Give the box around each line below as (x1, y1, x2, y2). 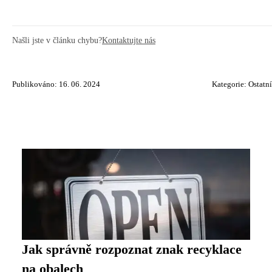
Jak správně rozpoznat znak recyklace (22, 242, 242, 257)
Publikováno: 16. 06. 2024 (12, 80, 100, 89)
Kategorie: (212, 80, 248, 89)
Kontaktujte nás (102, 35, 155, 45)
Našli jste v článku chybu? (12, 35, 102, 45)
